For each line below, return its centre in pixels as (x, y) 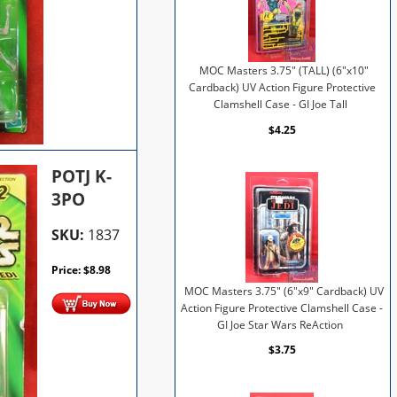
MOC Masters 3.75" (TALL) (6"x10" (284, 70)
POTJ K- (82, 176)
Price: (68, 269)
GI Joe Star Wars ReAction (280, 324)
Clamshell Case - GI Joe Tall (280, 104)
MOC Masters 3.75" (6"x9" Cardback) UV (284, 291)
